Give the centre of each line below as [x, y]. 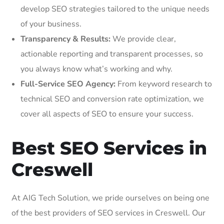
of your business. [51, 24]
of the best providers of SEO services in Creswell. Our [108, 213]
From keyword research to [164, 84]
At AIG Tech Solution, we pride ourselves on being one [110, 198]
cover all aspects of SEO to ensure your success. [107, 114]
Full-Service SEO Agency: [68, 84]
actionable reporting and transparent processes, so [112, 54]
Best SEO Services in [109, 148]
